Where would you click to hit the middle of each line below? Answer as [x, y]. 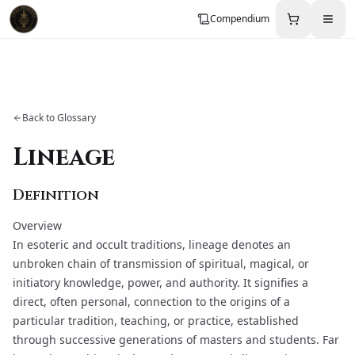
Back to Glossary [59, 118]
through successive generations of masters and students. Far [176, 340]
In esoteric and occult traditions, [101, 244]
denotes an [260, 244]
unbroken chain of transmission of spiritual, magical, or [161, 263]
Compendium [240, 19]
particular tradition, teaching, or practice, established [156, 321]
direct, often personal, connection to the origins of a [151, 302]
